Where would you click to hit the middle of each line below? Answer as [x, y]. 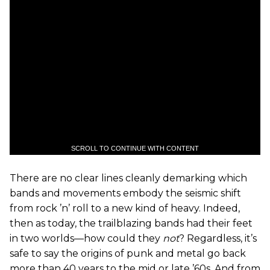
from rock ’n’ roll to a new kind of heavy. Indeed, [125, 208]
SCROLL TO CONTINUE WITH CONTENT [135, 148]
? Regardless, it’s [218, 238]
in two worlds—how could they [86, 238]
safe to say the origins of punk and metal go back [128, 253]
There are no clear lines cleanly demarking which [128, 178]
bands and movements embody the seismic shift [125, 193]
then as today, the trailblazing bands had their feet [131, 223]
